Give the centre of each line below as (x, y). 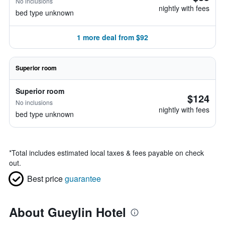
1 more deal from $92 (113, 37)
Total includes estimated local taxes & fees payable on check (108, 153)
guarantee (83, 179)
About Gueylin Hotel (68, 212)
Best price (45, 179)
